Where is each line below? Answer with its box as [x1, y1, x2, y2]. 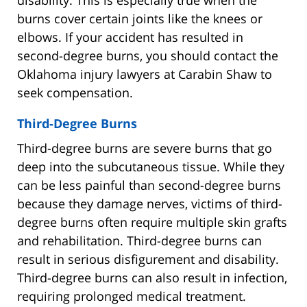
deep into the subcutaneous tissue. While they [17, 158, 284, 175]
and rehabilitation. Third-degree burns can [17, 232, 262, 249]
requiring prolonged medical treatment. [17, 287, 246, 304]
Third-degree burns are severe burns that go [17, 139, 272, 156]
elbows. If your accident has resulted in [17, 28, 243, 45]
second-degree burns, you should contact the [17, 47, 278, 64]
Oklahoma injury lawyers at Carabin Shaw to [17, 65, 272, 82]
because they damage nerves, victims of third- [17, 195, 282, 212]
